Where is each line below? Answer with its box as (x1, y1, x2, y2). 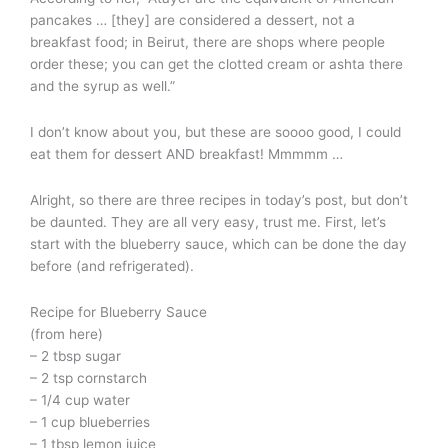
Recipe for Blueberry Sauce (30, 303, 207, 320)
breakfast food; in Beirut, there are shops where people (30, 34, 385, 51)
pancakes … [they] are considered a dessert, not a (30, 12, 355, 29)
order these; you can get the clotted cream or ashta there (30, 56, 403, 73)
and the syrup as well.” (30, 78, 175, 95)
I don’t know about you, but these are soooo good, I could (30, 124, 401, 141)
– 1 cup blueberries (30, 413, 150, 430)
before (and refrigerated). (30, 257, 194, 274)
